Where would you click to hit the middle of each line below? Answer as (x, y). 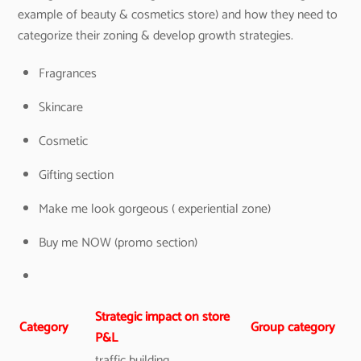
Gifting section (76, 175)
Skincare (61, 107)
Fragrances (68, 73)
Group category (293, 328)
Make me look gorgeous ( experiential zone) (155, 209)
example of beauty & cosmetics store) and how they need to (178, 15)
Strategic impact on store (163, 317)
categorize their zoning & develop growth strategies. (156, 35)
